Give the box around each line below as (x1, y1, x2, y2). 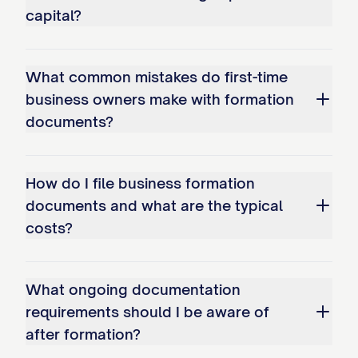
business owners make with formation (26, 90, 294, 108)
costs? (26, 219, 73, 237)
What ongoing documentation (26, 280, 241, 298)
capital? (26, 6, 82, 24)
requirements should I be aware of (26, 303, 269, 320)
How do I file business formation (26, 174, 255, 192)
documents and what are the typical (26, 197, 283, 214)
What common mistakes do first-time (26, 68, 288, 86)
